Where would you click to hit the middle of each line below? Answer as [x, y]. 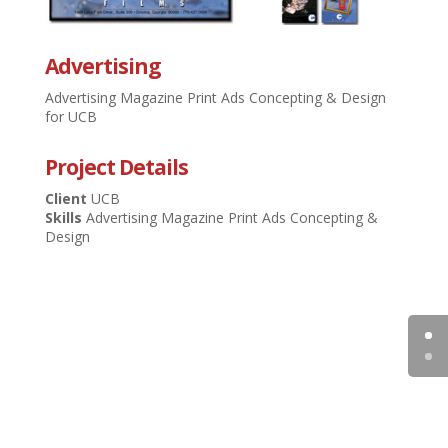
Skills [65, 217]
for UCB [70, 116]
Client [67, 198]
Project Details [116, 166]
